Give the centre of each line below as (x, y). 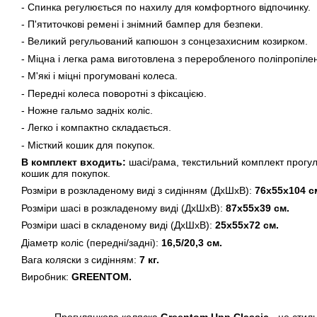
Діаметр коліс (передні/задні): (91, 242)
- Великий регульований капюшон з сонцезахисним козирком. (165, 41)
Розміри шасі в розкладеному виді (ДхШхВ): (123, 208)
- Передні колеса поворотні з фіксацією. (114, 93)
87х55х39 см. (258, 208)
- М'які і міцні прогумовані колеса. (99, 76)
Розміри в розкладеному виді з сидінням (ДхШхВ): (138, 191)
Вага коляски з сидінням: (80, 260)
